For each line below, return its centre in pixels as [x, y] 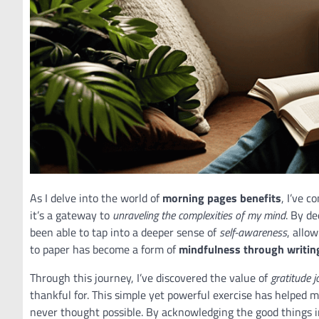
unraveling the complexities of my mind [199, 215]
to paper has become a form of [104, 250]
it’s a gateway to [71, 215]
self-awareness [253, 232]
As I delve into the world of [96, 198]
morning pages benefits [222, 198]
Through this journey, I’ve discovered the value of [150, 278]
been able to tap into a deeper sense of [125, 232]
